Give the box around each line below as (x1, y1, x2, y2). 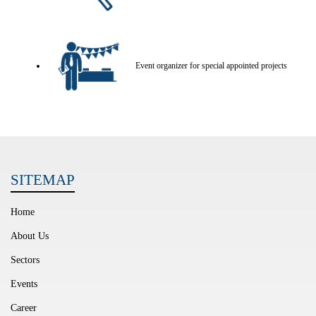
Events (11, 279, 37, 290)
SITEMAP (11, 171, 75, 189)
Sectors (11, 255, 39, 266)
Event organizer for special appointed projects (135, 60, 287, 71)
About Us (11, 231, 49, 242)
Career (11, 303, 37, 314)
